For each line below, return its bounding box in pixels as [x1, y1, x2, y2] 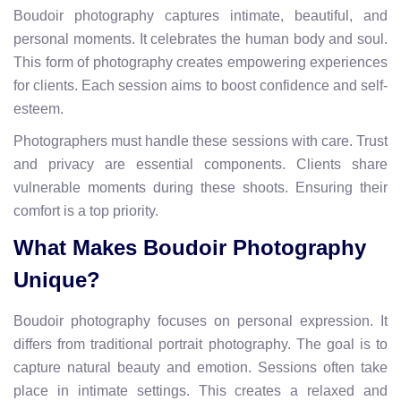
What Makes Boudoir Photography [13, 235, 366, 260]
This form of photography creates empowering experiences [13, 54, 388, 70]
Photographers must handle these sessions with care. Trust [13, 132, 388, 149]
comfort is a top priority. [13, 202, 158, 218]
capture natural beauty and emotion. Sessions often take [13, 359, 388, 375]
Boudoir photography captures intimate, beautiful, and [13, 7, 388, 23]
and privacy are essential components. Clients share [13, 156, 388, 172]
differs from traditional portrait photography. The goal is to [13, 336, 388, 352]
